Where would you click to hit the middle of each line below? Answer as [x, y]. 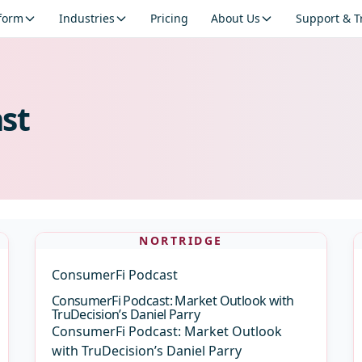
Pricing [169, 18]
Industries [86, 18]
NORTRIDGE [181, 240]
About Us [235, 18]
